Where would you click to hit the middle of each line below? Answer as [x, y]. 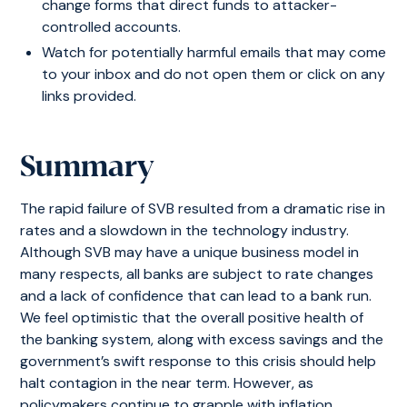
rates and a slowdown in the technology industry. [185, 230]
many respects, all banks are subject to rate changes [197, 274]
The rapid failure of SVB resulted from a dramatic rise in [203, 208]
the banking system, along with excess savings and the [202, 339]
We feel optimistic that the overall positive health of [192, 318]
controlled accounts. [112, 27]
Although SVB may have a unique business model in [190, 252]
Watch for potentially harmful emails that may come [214, 52]
